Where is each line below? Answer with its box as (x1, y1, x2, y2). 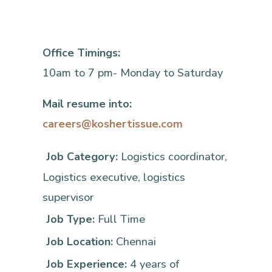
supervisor (42, 190, 93, 205)
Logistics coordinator (121, 149, 225, 165)
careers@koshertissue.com (42, 117, 183, 132)
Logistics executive (42, 170, 138, 185)
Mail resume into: (42, 97, 132, 112)
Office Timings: (42, 46, 120, 61)
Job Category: (46, 149, 121, 165)
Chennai (116, 234, 156, 250)
